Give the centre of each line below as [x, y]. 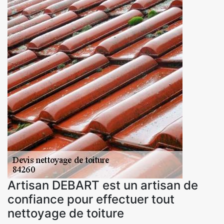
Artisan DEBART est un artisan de [103, 185]
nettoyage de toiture [66, 213]
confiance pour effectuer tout [91, 199]
